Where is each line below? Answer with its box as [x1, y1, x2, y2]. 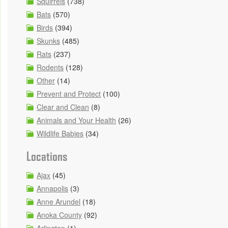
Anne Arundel [37, 196, 80, 207]
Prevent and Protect [37, 89, 101, 99]
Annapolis [37, 183, 68, 194]
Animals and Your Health [37, 115, 116, 126]
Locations [26, 150, 67, 164]
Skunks [37, 36, 60, 46]
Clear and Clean [37, 102, 89, 112]
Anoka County [37, 210, 82, 220]
